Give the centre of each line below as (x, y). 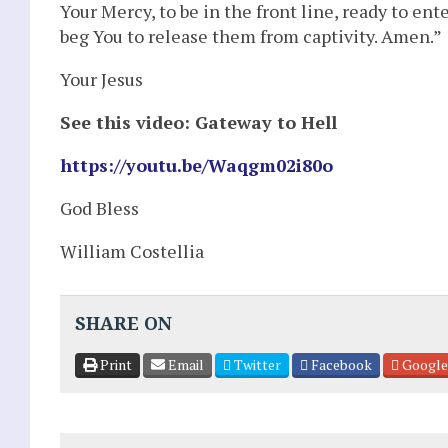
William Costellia (132, 250)
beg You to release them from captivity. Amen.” (251, 35)
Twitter (256, 365)
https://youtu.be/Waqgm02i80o (196, 164)
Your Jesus (101, 78)
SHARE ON (123, 324)
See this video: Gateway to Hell (198, 121)
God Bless (99, 207)
